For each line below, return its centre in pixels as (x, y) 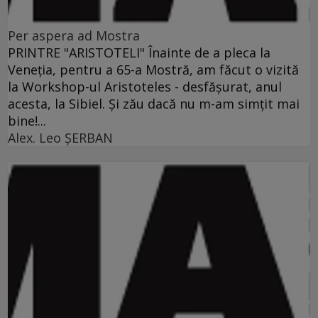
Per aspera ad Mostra (74, 36)
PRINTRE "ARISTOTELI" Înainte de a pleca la (139, 53)
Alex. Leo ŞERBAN (60, 138)
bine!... (27, 121)
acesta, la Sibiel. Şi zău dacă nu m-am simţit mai (154, 104)
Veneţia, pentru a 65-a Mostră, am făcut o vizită (153, 70)
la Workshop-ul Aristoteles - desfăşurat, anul (145, 87)
